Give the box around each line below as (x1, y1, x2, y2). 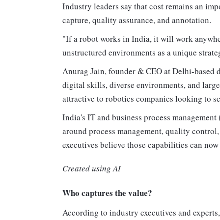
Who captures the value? (62, 186, 152, 199)
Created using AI (62, 162, 121, 174)
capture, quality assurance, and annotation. (62, 14, 211, 26)
